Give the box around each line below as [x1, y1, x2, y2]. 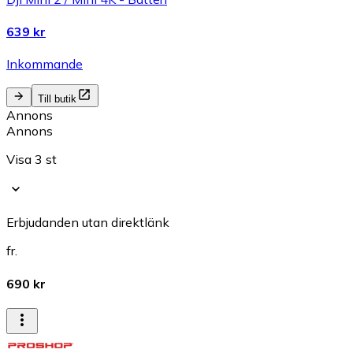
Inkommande [6, 56, 83, 72]
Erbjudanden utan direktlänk [6, 214, 169, 231]
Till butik [38, 93, 76, 106]
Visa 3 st [6, 151, 57, 168]
